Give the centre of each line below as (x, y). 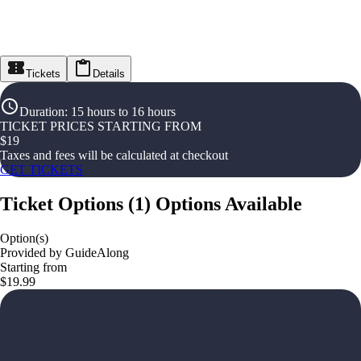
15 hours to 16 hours (123, 112)
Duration (42, 112)
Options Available (229, 203)
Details (109, 74)
